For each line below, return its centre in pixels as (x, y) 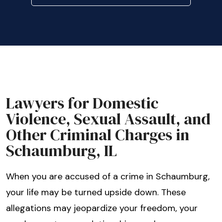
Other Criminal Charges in (98, 135)
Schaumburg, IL (61, 151)
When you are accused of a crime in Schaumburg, (108, 177)
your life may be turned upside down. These (96, 193)
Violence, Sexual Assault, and (108, 119)
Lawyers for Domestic (82, 103)
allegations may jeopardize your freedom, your (102, 208)
